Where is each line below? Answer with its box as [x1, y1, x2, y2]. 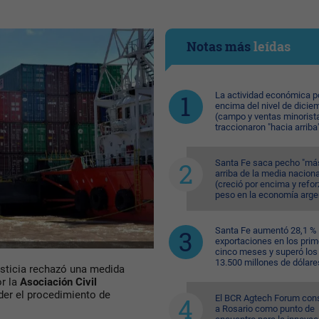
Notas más [186, 38, 253, 55]
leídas [253, 38, 291, 55]
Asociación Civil [20, 276, 97, 289]
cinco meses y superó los [214, 246, 318, 257]
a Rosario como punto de [214, 303, 315, 314]
